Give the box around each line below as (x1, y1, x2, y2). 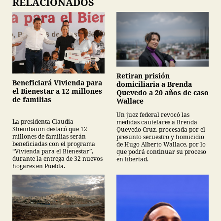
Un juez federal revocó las (116, 110, 189, 119)
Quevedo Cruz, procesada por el (116, 125, 205, 134)
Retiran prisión (116, 71, 170, 81)
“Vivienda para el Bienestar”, (12, 147, 93, 155)
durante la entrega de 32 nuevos (12, 154, 103, 163)
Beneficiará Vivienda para (12, 77, 102, 87)
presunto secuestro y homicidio (116, 133, 204, 142)
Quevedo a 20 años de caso (116, 88, 209, 98)
